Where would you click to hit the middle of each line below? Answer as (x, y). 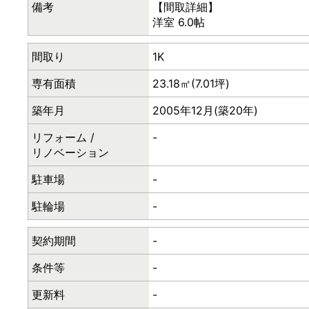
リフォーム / (63, 137)
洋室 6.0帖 (179, 22)
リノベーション (70, 152)
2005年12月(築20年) (205, 110)
